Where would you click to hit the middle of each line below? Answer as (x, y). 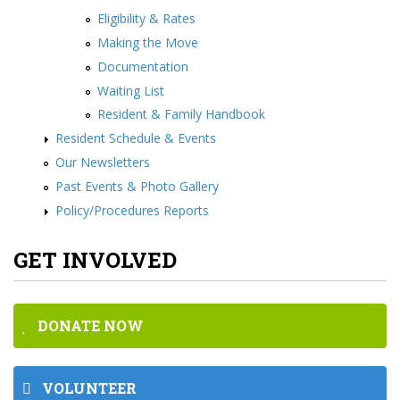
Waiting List (131, 90)
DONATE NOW (85, 325)
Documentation (143, 66)
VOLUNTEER (84, 387)
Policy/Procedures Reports (132, 210)
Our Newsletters (103, 162)
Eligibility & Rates (146, 19)
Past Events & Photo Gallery (137, 186)
